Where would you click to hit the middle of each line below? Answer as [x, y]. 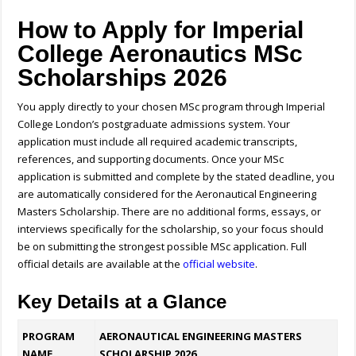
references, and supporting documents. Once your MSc [151, 159]
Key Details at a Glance [122, 302]
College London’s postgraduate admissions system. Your [154, 124]
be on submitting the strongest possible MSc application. [155, 247]
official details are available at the [101, 264]
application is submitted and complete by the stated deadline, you [176, 177]
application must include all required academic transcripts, [158, 142]
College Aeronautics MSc [161, 54]
